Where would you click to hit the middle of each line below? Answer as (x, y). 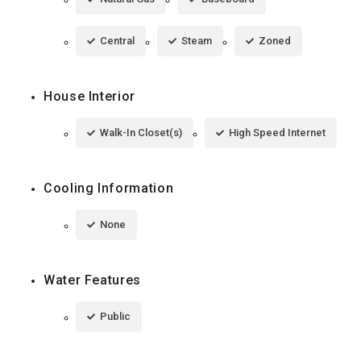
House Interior (89, 96)
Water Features (92, 280)
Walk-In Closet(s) (141, 132)
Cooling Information (109, 188)
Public (115, 316)
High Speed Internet (277, 132)
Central (117, 40)
